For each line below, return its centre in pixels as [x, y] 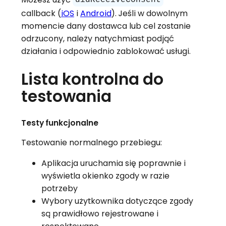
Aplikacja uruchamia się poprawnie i [113, 163]
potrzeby [59, 188]
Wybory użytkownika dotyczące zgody [117, 201]
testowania [66, 96]
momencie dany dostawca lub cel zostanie [106, 26]
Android [96, 13]
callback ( [41, 13]
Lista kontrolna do [92, 79]
